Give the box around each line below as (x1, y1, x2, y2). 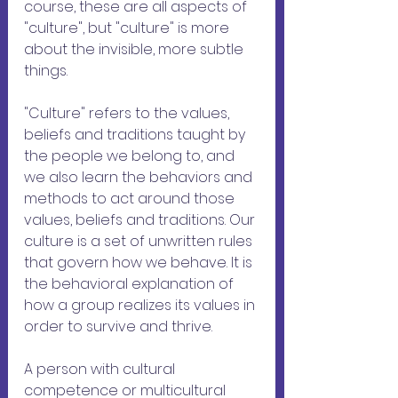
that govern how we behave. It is (24, 252, 256, 274)
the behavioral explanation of (24, 274, 237, 295)
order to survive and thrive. (24, 316, 212, 338)
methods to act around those (24, 188, 238, 210)
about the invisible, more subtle (24, 39, 247, 60)
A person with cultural (24, 359, 179, 380)
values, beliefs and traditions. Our (24, 210, 259, 231)
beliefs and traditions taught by (24, 124, 249, 146)
